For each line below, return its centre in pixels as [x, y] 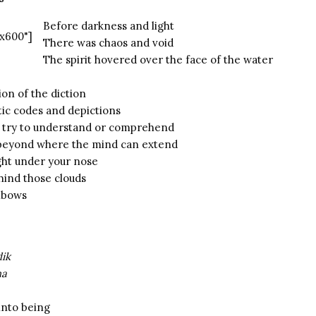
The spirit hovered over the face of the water [158, 60]
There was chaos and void [108, 43]
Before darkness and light [109, 26]
